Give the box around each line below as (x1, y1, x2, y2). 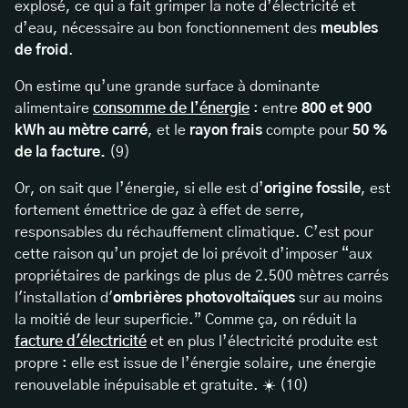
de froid (15, 42, 68, 57)
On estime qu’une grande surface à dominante (15, 78, 320, 94)
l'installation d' (15, 290, 113, 305)
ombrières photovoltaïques (113, 290, 299, 305)
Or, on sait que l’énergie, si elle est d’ (15, 180, 264, 196)
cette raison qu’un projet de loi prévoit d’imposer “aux (15, 246, 372, 261)
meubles (321, 20, 378, 36)
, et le (148, 122, 186, 138)
